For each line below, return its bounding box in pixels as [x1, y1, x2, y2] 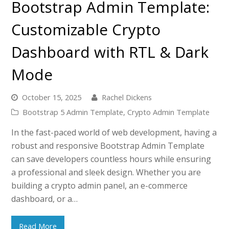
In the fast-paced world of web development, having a [11, 127, 217, 139]
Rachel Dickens [102, 92, 152, 103]
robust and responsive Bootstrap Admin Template [11, 140, 205, 152]
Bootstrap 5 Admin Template [22, 107, 124, 118]
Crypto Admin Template [127, 107, 210, 118]
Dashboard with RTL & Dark [11, 41, 209, 63]
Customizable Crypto [11, 19, 161, 40]
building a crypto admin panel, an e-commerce [11, 180, 188, 192]
